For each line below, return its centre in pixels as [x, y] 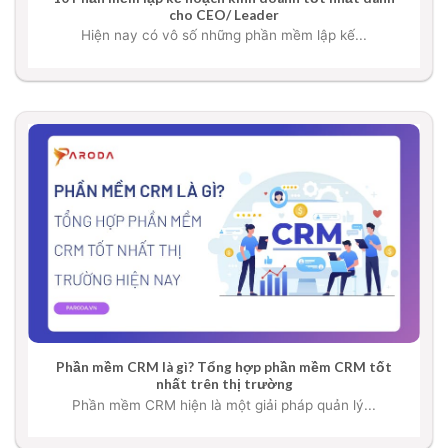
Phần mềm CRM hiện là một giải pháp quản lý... [224, 404]
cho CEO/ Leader [224, 14]
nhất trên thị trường [224, 384]
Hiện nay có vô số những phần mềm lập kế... [224, 35]
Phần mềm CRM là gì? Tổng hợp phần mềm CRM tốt [224, 367]
